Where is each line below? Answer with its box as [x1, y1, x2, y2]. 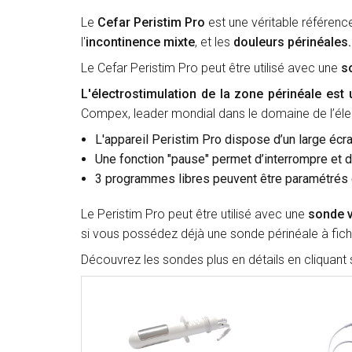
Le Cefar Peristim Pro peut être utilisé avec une [81, 60, 341, 76]
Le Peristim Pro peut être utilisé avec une [81, 207, 308, 222]
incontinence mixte [86, 35, 195, 50]
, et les [195, 35, 230, 50]
